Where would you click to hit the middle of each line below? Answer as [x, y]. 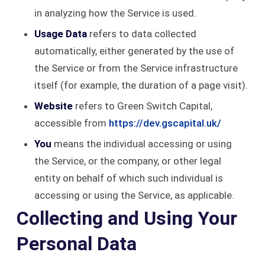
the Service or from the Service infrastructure [136, 68]
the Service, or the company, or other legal [128, 161]
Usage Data [61, 34]
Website [54, 106]
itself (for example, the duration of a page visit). [141, 85]
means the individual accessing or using [142, 144]
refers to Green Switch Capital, [143, 106]
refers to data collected [142, 34]
